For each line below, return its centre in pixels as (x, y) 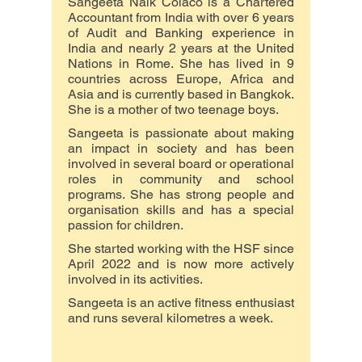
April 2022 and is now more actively (181, 264)
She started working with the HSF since (181, 248)
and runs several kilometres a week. (170, 318)
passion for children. (127, 225)
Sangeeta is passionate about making (181, 133)
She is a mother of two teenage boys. (175, 109)
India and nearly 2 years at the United (181, 48)
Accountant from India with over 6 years (181, 17)
